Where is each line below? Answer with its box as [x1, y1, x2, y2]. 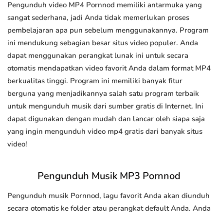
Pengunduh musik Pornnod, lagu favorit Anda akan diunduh [7, 191, 210, 201]
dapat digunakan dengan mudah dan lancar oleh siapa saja [7, 114, 205, 124]
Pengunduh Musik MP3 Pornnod [37, 169, 181, 183]
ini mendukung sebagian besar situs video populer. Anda [7, 38, 198, 48]
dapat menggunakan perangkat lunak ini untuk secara [7, 51, 188, 61]
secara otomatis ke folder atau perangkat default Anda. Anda [7, 203, 211, 214]
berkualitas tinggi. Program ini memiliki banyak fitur [7, 76, 182, 86]
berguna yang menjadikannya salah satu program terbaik [7, 89, 199, 99]
